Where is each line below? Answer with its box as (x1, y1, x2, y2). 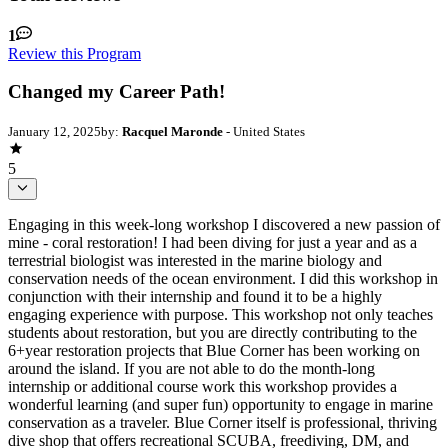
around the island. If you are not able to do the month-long (8, 360, 375, 378)
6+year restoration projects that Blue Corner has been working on (8, 342, 420, 360)
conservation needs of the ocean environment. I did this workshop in (8, 270, 438, 288)
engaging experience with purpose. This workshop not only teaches (8, 306, 433, 324)
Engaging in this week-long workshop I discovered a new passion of (8, 216, 440, 234)
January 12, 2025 (8, 124, 101, 140)
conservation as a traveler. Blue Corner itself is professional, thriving (8, 414, 437, 432)
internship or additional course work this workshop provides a (8, 378, 397, 396)
